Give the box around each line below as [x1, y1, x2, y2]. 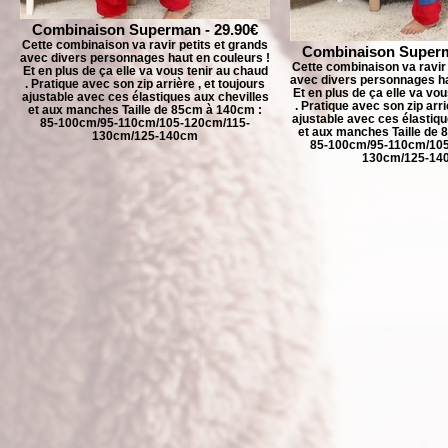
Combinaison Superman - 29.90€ [32, 21, 258, 38]
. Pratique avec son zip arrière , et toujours [25, 77, 265, 90]
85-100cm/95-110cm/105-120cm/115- [40, 116, 250, 129]
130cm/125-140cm [92, 129, 198, 142]
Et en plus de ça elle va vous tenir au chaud [22, 64, 268, 77]
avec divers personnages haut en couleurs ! [20, 51, 270, 64]
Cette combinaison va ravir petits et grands [22, 38, 268, 51]
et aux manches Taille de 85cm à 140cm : [28, 103, 262, 116]
